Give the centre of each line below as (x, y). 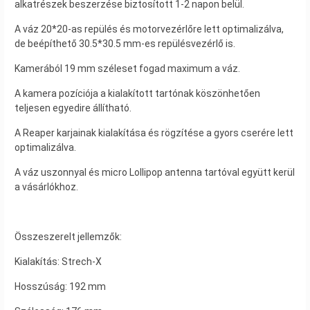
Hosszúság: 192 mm (60, 286)
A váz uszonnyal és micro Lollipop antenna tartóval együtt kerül (155, 172)
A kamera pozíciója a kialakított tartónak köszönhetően (137, 93)
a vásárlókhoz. (46, 186)
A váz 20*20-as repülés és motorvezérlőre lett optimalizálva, (149, 29)
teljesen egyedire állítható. (73, 108)
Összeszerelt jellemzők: (68, 236)
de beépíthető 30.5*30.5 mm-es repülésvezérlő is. (125, 43)
